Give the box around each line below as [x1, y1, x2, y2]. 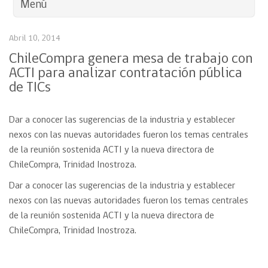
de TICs [9, 81, 51, 95]
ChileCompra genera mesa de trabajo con [9, 52, 252, 66]
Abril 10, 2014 [9, 34, 60, 43]
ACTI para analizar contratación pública [9, 66, 242, 81]
